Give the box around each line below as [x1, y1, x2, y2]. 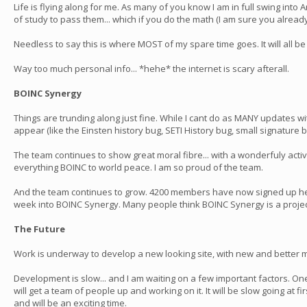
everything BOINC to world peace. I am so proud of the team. [14, 161, 263, 173]
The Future [14, 223, 65, 235]
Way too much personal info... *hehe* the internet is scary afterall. [14, 62, 289, 75]
